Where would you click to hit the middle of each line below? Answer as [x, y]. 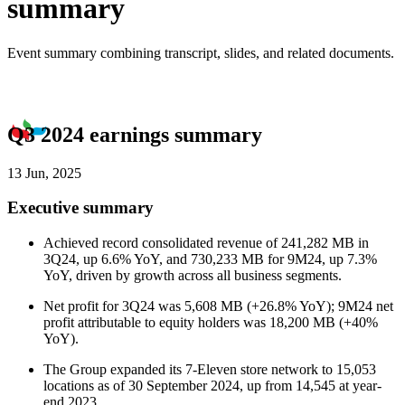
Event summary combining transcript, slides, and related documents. [201, 52]
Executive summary [80, 208]
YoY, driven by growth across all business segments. [193, 276]
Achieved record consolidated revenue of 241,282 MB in [206, 243]
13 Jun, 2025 [44, 173]
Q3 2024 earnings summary [135, 134]
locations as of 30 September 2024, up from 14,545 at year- [212, 386]
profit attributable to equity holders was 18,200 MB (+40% [211, 323]
